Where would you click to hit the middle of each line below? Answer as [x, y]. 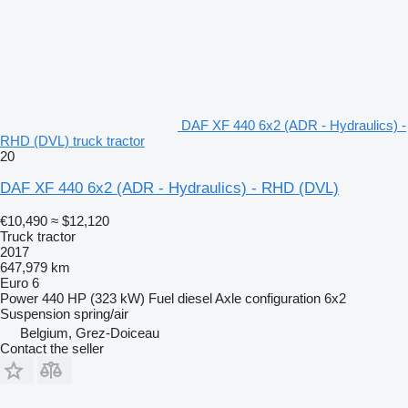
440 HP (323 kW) [93, 298]
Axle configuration [268, 298]
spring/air [101, 313]
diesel [195, 298]
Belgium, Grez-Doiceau [90, 332]
